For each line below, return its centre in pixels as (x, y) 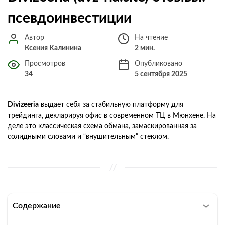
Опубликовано (158, 64)
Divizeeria (23, 105)
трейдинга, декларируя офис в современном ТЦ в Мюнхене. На (112, 115)
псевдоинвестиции (70, 18)
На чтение (151, 37)
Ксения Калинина (53, 48)
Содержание (37, 206)
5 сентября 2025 (161, 74)
